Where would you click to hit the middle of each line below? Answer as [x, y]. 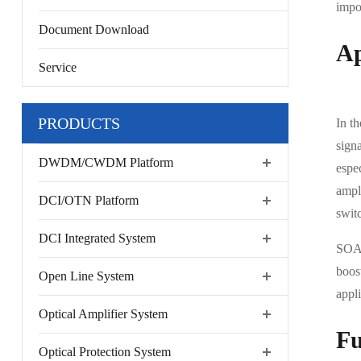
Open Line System [86, 276]
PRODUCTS [79, 123]
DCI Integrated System [97, 238]
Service [57, 67]
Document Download [93, 29]
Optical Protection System [104, 352]
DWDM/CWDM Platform [106, 162]
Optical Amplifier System [103, 314]
